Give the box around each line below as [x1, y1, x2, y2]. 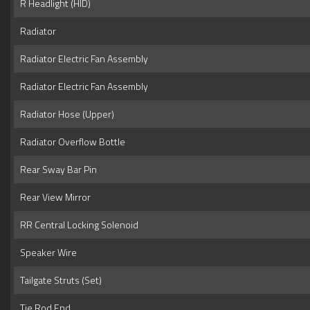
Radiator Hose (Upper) [16, 106, 114, 121]
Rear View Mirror [16, 189, 91, 204]
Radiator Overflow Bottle [16, 134, 125, 149]
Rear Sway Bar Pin [16, 161, 97, 176]
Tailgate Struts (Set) [16, 272, 102, 287]
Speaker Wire [16, 244, 77, 259]
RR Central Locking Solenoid [16, 217, 138, 232]
